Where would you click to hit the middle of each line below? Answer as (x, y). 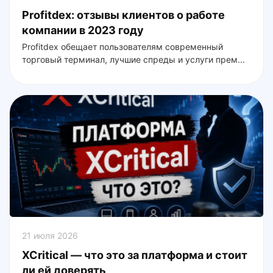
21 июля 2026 (50, 235)
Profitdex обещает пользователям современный (122, 46)
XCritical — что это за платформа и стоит (135, 255)
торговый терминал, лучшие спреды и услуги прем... (133, 59)
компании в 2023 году (83, 30)
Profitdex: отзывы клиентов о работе (123, 15)
